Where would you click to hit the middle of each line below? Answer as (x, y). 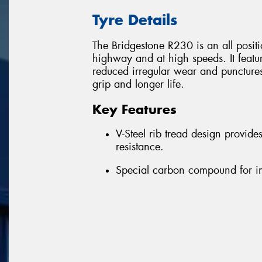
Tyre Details (135, 20)
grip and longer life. (138, 85)
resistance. (140, 147)
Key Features (135, 109)
